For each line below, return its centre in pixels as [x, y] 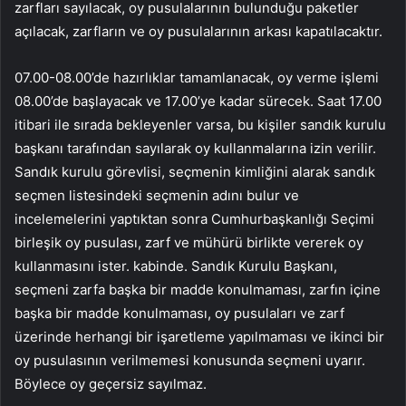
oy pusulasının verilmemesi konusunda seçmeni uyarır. [190, 360]
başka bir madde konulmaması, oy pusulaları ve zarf [179, 313]
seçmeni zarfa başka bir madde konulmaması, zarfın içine [198, 289]
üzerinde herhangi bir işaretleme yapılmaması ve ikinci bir [199, 336]
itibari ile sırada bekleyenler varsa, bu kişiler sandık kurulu [200, 124]
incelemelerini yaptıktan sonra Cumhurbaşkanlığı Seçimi [194, 218]
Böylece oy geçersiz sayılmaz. [111, 383]
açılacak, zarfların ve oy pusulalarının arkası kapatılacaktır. [198, 31]
